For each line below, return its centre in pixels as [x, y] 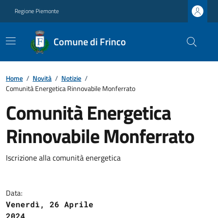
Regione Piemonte [37, 11]
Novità [42, 78]
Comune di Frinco [90, 42]
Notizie [71, 78]
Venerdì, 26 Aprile [50, 204]
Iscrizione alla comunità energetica [63, 158]
